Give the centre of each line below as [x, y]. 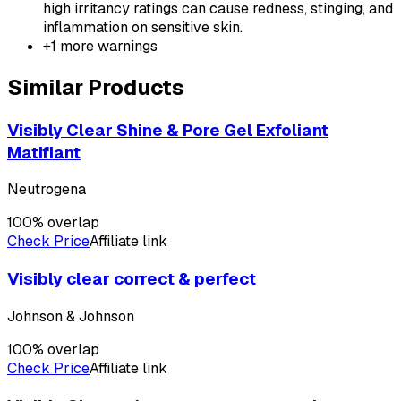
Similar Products [96, 87]
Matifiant [44, 152]
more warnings [107, 46]
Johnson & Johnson [71, 316]
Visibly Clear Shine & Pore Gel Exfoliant [168, 130]
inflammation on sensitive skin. [143, 27]
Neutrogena [47, 190]
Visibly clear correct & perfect [132, 279]
